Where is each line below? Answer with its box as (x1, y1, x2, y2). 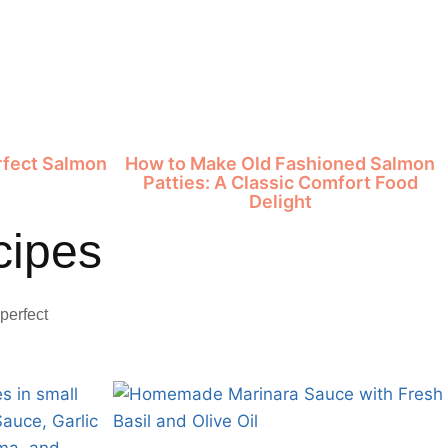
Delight (248, 191, 312, 212)
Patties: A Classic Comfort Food (142, 172, 418, 193)
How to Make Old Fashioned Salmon (125, 153, 436, 174)
